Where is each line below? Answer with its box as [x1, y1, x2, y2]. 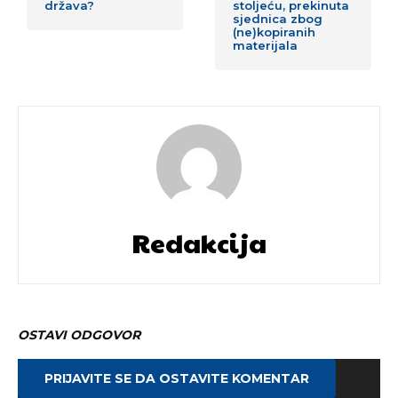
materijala [233, 38, 298, 53]
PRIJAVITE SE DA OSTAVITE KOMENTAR [44, 370, 309, 387]
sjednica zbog [233, 12, 323, 27]
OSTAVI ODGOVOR [18, 327, 140, 344]
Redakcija [131, 224, 267, 261]
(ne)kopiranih [233, 25, 316, 40]
